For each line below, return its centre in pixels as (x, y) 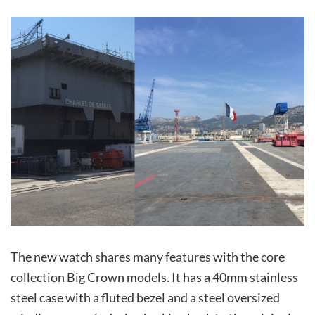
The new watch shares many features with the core (148, 256)
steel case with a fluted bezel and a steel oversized (145, 297)
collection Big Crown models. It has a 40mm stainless (154, 277)
